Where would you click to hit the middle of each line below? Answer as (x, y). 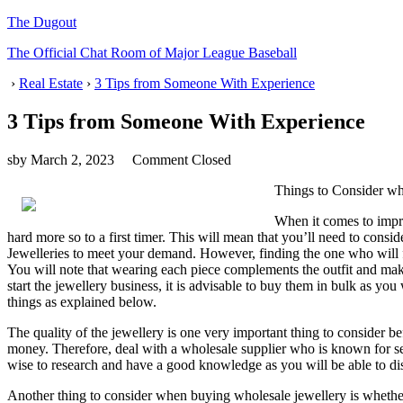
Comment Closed (182, 159)
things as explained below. (82, 301)
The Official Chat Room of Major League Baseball (152, 53)
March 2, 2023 (72, 159)
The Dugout (42, 22)
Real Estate (51, 83)
